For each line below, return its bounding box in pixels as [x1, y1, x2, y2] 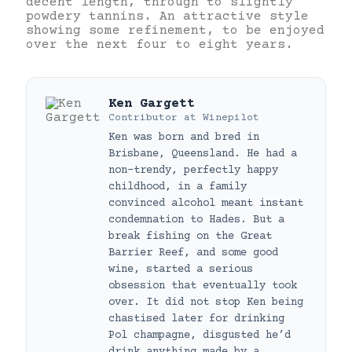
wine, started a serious [108, 262, 253, 276]
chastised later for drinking [108, 312, 284, 325]
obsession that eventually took [108, 279, 297, 292]
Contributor [108, 112, 178, 123]
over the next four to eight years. [26, 37, 293, 52]
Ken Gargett [108, 96, 195, 111]
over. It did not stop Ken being [108, 295, 303, 309]
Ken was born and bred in [108, 130, 259, 144]
